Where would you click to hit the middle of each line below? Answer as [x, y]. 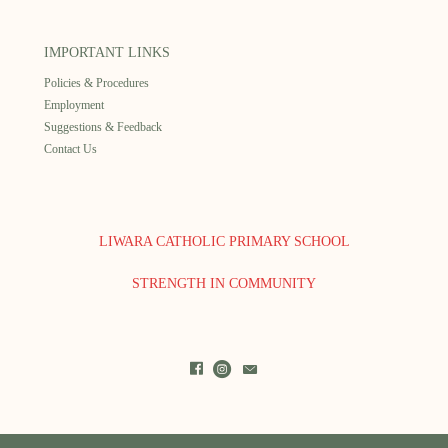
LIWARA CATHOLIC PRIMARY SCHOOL [224, 241]
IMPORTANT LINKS [107, 52]
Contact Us [70, 148]
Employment [74, 104]
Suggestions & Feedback [103, 126]
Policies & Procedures [96, 82]
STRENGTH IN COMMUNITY [224, 283]
